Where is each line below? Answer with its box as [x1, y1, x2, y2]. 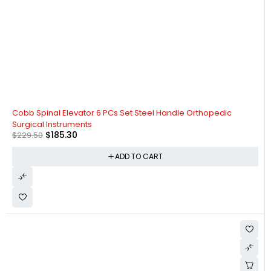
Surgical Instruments [12, 118, 92, 130]
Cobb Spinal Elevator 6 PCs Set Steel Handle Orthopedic [12, 106, 232, 119]
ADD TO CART [114, 151, 163, 162]
